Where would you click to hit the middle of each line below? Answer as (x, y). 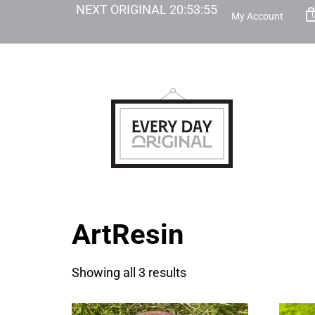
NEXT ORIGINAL (122, 9)
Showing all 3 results (129, 272)
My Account (257, 16)
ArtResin (128, 234)
